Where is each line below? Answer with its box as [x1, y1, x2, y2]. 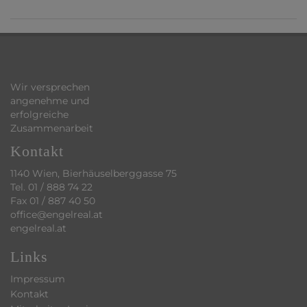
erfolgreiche [10, 108, 69, 121]
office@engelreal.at [10, 208, 103, 221]
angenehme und [10, 95, 89, 108]
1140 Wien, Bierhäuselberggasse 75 [10, 167, 177, 180]
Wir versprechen [10, 81, 90, 94]
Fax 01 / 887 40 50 [10, 195, 95, 208]
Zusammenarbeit [10, 122, 93, 135]
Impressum [10, 273, 65, 286]
